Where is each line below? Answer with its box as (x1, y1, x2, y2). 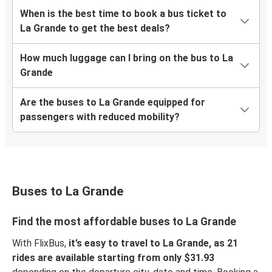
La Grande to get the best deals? (20, 22, 170, 35)
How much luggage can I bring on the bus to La (20, 52, 233, 64)
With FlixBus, (12, 237, 69, 250)
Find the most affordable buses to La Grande (12, 216, 236, 228)
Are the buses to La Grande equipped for (20, 97, 205, 109)
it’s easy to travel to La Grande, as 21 (69, 237, 238, 250)
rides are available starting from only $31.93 (12, 252, 214, 264)
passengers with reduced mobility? (20, 111, 180, 123)
